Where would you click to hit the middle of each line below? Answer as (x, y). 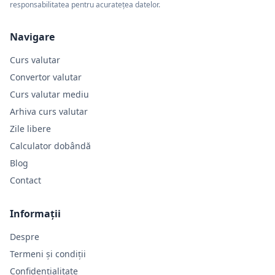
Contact (25, 180)
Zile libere (30, 129)
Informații (35, 214)
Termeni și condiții (48, 254)
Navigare (32, 37)
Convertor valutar (46, 77)
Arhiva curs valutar (49, 111)
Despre (25, 237)
